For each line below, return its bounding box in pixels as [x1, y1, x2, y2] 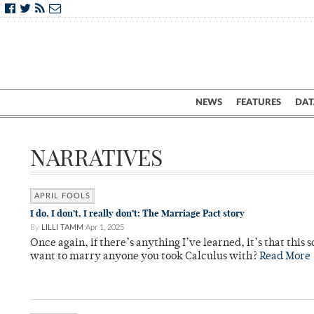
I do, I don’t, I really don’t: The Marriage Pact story [30, 207, 245, 219]
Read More [259, 252, 310, 262]
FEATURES [236, 97, 281, 107]
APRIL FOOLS [34, 192, 90, 200]
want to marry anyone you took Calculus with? [30, 252, 259, 262]
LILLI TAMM [41, 224, 83, 231]
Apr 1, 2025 [86, 224, 124, 231]
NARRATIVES [30, 144, 163, 172]
